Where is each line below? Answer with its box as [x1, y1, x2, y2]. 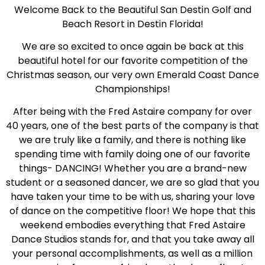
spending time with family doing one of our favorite [15, 147, 250, 161]
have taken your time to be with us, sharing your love [10, 190, 255, 204]
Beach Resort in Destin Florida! [62, 17, 203, 31]
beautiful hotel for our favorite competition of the [17, 53, 248, 67]
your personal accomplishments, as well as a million [12, 247, 253, 261]
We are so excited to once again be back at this [21, 39, 244, 53]
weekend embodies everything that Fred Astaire [20, 218, 245, 232]
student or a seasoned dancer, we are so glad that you [6, 176, 259, 190]
